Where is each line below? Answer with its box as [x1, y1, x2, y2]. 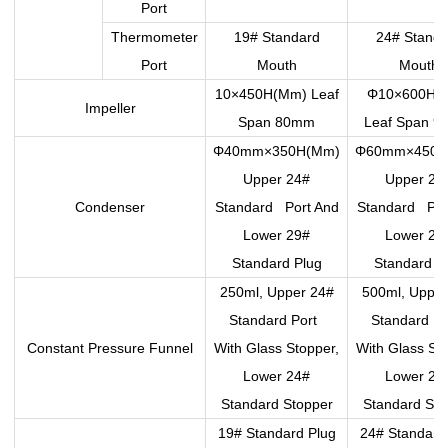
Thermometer [110, 28, 198, 45]
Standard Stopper [220, 395, 333, 412]
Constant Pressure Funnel [27, 339, 193, 356]
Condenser [75, 198, 145, 215]
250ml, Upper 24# [219, 283, 334, 300]
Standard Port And [214, 198, 339, 215]
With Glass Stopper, [214, 339, 339, 356]
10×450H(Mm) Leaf [214, 85, 339, 102]
